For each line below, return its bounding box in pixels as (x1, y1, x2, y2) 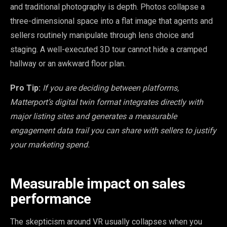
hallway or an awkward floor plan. (10, 59, 126, 69)
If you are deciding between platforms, (43, 83, 179, 93)
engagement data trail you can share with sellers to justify (10, 126, 216, 136)
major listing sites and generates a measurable (10, 111, 177, 122)
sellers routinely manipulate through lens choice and (10, 30, 194, 41)
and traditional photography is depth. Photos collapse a (10, 2, 205, 12)
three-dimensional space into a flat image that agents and (10, 16, 213, 26)
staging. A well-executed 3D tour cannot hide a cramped (10, 45, 207, 55)
